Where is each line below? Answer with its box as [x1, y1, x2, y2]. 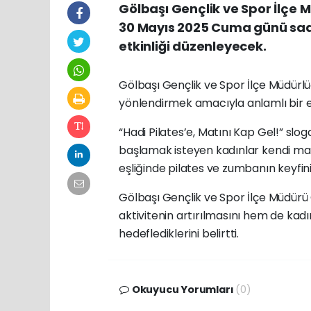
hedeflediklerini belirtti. [119, 226, 239, 242]
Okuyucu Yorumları [129, 283, 236, 297]
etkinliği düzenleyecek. [119, 37, 267, 56]
